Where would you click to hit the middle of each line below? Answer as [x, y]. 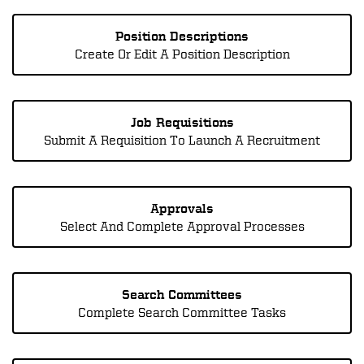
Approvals [182, 208]
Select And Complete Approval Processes [182, 226]
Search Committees [182, 294]
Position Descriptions [182, 36]
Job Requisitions [182, 122]
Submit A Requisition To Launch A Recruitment [182, 140]
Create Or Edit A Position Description [182, 54]
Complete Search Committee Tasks [182, 312]
